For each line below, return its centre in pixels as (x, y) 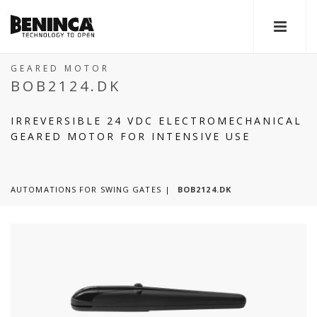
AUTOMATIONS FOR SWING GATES (86, 189)
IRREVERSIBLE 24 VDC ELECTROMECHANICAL (156, 121)
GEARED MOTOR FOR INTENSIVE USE (131, 136)
